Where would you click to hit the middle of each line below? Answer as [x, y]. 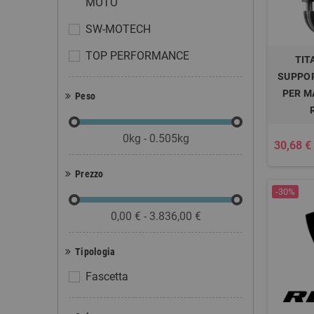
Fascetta [107, 277]
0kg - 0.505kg [156, 138]
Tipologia [95, 252]
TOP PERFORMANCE [137, 56]
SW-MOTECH [118, 29]
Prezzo [89, 174]
